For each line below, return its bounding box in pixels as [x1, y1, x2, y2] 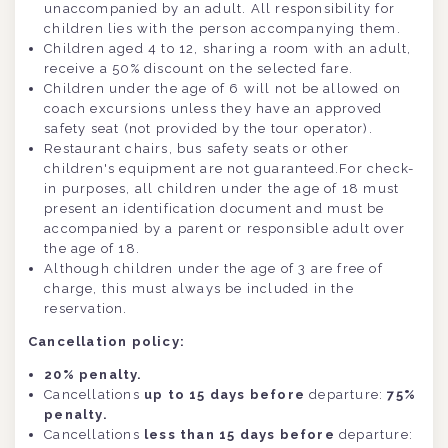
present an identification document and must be [44, 201, 385, 217]
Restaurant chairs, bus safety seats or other [44, 141, 350, 157]
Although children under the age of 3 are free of [44, 261, 383, 277]
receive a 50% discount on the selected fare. [44, 61, 354, 77]
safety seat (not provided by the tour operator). [44, 121, 373, 137]
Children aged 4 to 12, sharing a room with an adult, [44, 41, 412, 57]
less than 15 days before [144, 427, 335, 443]
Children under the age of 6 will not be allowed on [44, 81, 402, 97]
